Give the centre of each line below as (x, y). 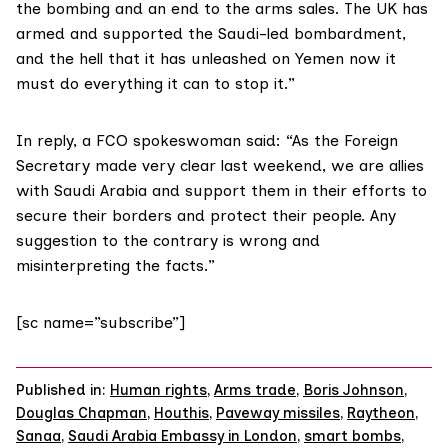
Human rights (158, 390)
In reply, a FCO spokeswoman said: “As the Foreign (207, 141)
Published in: (61, 390)
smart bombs (352, 436)
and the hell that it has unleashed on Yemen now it (206, 59)
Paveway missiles (278, 413)
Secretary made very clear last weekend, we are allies (220, 166)
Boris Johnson (353, 390)
